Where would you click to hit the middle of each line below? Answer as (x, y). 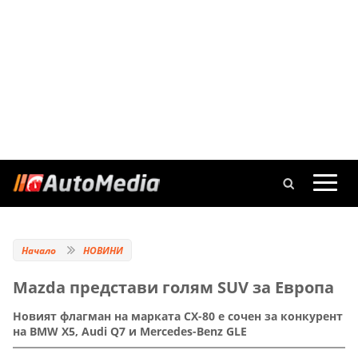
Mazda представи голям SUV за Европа (173, 287)
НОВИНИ (103, 251)
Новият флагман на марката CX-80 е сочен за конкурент (178, 316)
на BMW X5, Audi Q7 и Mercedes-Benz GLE (130, 332)
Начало (39, 251)
